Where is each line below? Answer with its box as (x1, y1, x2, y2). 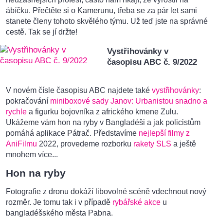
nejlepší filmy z (139, 128, 190, 137)
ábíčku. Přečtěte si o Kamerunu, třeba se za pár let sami (6, 6, 197, 15)
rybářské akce (112, 198, 161, 207)
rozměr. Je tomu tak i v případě (6, 198, 112, 207)
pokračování (6, 96, 50, 105)
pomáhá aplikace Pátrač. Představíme (6, 128, 139, 137)
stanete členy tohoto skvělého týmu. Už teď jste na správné (6, 17, 208, 25)
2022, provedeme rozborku (37, 139, 133, 148)
